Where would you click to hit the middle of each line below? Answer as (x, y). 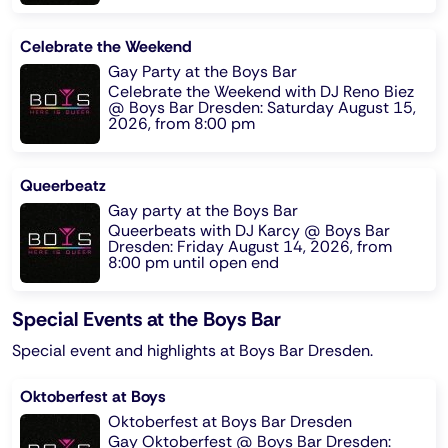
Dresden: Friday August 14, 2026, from (250, 246)
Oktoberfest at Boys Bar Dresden (230, 421)
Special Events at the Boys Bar (146, 318)
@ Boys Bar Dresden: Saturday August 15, (262, 107)
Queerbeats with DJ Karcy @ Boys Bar (249, 230)
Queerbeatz (63, 185)
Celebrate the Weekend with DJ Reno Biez (261, 91)
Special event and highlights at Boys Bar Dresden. (192, 350)
